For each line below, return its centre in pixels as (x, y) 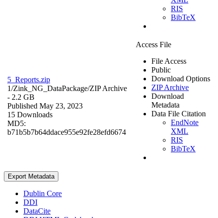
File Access (169, 61)
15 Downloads (30, 114)
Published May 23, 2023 (45, 106)
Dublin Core (43, 193)
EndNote (185, 122)
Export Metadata (31, 176)
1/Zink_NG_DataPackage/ (48, 88)
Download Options (181, 78)
